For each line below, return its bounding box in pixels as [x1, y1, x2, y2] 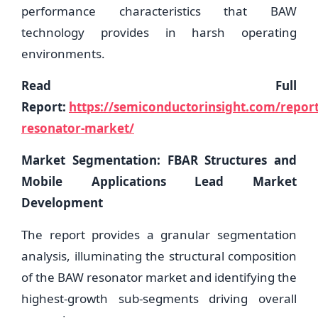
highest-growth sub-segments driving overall [21, 290, 297, 307]
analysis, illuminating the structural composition [21, 248, 297, 264]
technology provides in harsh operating [21, 24, 297, 40]
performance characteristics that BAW [21, 3, 297, 19]
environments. [21, 45, 105, 62]
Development [21, 194, 103, 211]
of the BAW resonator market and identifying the [21, 269, 297, 285]
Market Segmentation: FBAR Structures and [21, 152, 297, 168]
